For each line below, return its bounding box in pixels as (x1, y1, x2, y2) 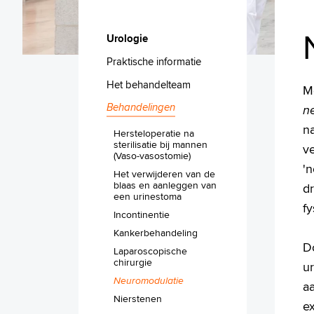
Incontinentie (114, 207, 170, 221)
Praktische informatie (107, 53, 201, 69)
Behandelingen (107, 99, 175, 114)
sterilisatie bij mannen (114, 137, 207, 151)
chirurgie (114, 254, 152, 269)
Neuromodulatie (114, 273, 184, 287)
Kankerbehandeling (114, 225, 198, 240)
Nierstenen (114, 291, 162, 306)
